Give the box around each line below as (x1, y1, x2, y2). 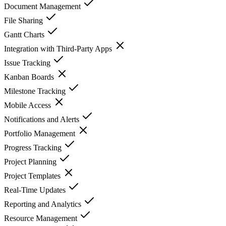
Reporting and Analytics (4, 199, 83, 208)
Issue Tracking (4, 58, 52, 67)
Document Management (4, 2, 83, 11)
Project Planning (4, 157, 59, 166)
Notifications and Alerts (4, 115, 81, 124)
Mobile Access (4, 100, 53, 109)
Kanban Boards (4, 72, 56, 81)
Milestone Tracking (4, 86, 68, 95)
